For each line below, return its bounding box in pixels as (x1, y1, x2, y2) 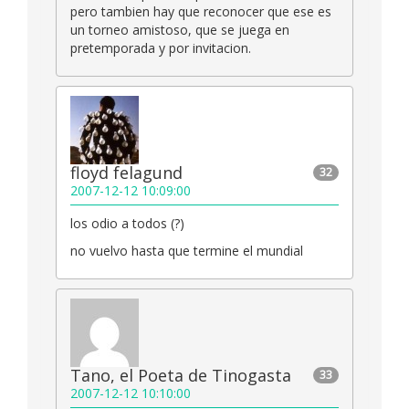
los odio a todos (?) (70, 215, 184, 233)
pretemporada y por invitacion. (70, 39, 251, 58)
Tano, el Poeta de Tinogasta (70, 364, 291, 387)
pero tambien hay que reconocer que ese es (70, 3, 331, 21)
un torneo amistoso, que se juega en (70, 21, 289, 39)
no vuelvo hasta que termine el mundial (70, 242, 303, 260)
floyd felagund (70, 162, 183, 184)
